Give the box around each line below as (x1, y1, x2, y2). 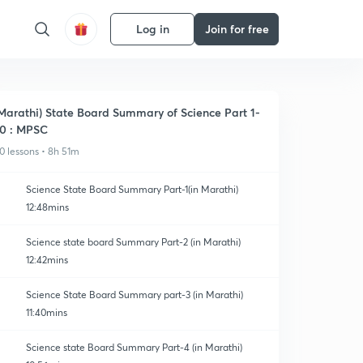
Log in (135, 21, 169, 36)
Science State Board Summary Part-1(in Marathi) (26, 183, 239, 195)
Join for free (204, 21, 269, 36)
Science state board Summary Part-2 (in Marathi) (26, 236, 241, 248)
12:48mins (26, 201, 69, 213)
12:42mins (26, 254, 68, 266)
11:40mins (26, 306, 67, 318)
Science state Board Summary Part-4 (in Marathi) (26, 341, 242, 353)
